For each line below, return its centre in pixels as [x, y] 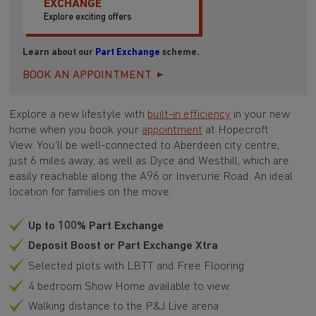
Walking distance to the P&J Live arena [123, 307]
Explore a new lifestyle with [79, 114]
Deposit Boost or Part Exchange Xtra [123, 246]
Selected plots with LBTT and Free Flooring [136, 266]
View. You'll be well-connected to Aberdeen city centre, [145, 145]
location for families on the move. [91, 192]
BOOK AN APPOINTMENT [87, 75]
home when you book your [76, 130]
